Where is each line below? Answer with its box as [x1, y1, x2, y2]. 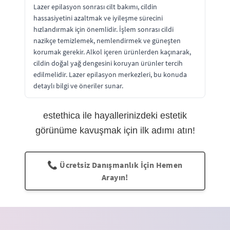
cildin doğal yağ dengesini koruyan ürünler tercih [33, 58, 183, 68]
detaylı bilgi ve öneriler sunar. [33, 81, 123, 90]
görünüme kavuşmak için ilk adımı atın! [35, 125, 195, 136]
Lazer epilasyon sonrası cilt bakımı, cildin [33, 2, 157, 11]
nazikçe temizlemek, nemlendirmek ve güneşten [33, 35, 181, 45]
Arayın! [102, 171, 128, 182]
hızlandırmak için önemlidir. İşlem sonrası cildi [33, 24, 174, 34]
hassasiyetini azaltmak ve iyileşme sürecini [33, 13, 163, 23]
